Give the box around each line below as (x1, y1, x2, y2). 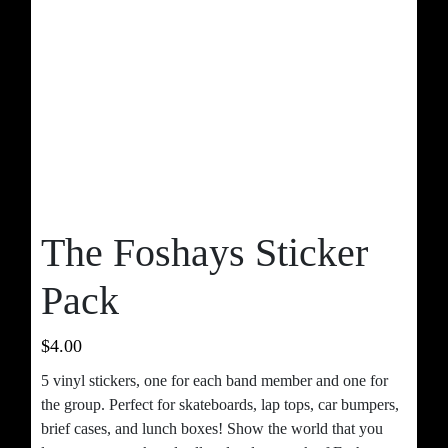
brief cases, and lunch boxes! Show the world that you (41, 419, 383, 437)
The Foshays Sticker (41, 229, 368, 275)
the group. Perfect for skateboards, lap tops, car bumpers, (41, 395, 399, 413)
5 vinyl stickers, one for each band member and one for (41, 371, 388, 389)
